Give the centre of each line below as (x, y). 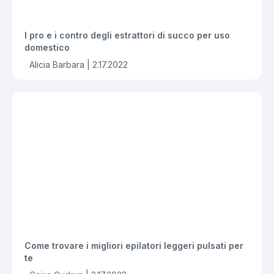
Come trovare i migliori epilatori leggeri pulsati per (134, 246)
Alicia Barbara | (60, 65)
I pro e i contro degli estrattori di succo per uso (127, 35)
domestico (47, 47)
